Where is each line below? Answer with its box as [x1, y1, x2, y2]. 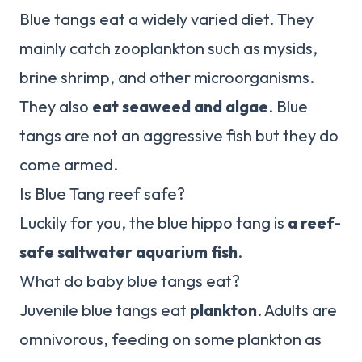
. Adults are [257, 300, 337, 321]
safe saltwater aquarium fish [19, 242, 238, 263]
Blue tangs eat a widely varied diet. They [19, 9, 314, 30]
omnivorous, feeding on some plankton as [19, 329, 322, 350]
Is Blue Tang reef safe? [19, 183, 185, 204]
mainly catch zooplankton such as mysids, [19, 38, 318, 59]
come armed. [19, 154, 118, 175]
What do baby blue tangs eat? [19, 271, 240, 292]
